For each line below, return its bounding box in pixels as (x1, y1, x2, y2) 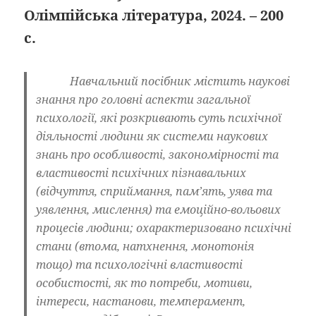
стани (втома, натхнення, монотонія (35, 238, 254, 255)
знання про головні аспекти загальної (35, 92, 250, 108)
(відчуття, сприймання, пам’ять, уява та (35, 183, 272, 200)
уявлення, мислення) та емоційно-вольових (35, 202, 281, 218)
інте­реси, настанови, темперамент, (35, 293, 245, 310)
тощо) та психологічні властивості (35, 257, 243, 273)
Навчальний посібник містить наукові (35, 73, 290, 90)
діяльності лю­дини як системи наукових (35, 128, 268, 145)
